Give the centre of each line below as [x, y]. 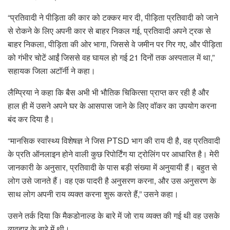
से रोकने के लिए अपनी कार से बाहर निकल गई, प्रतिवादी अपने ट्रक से [109, 31]
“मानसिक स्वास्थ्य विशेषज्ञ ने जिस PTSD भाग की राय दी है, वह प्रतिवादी [114, 141]
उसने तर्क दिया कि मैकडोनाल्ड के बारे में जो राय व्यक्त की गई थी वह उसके [114, 216]
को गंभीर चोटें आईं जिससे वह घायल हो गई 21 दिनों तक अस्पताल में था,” [111, 57]
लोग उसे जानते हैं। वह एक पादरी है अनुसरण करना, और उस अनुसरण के [112, 181]
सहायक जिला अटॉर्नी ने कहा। [52, 71]
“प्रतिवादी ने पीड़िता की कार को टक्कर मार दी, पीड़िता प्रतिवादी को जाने [113, 17]
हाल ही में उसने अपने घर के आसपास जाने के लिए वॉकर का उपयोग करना [112, 106]
